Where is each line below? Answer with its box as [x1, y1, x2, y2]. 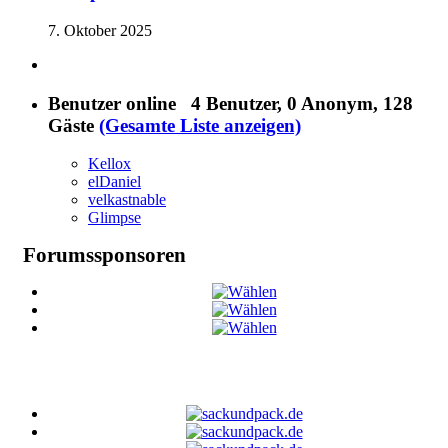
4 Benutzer [191, 92, 277, 114]
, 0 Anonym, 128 [277, 92, 413, 114]
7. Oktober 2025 [48, 21, 152, 39]
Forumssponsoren [23, 243, 186, 267]
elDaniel [88, 173, 141, 191]
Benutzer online [48, 92, 191, 114]
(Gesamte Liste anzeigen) [99, 114, 301, 136]
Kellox [88, 155, 131, 173]
